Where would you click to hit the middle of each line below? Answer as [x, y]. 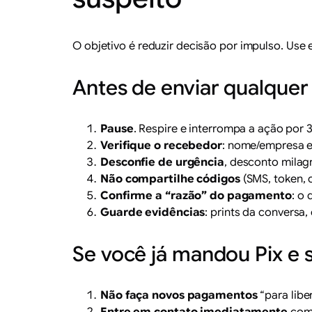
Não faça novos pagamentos [179, 296]
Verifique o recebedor [161, 146]
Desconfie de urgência [162, 163]
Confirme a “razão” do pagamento [196, 196]
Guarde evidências [153, 213]
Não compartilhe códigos [170, 179]
